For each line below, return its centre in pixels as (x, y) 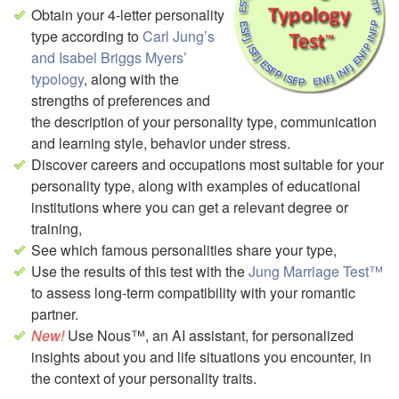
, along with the (131, 79)
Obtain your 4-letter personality (128, 15)
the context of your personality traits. (144, 378)
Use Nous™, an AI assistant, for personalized (211, 335)
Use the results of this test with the (140, 271)
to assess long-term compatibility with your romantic (193, 293)
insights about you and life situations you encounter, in (201, 357)
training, (57, 228)
